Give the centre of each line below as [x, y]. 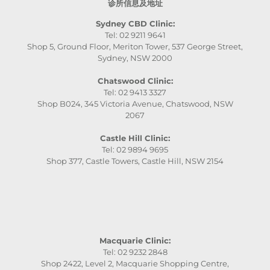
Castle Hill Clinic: [135, 138]
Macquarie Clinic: [135, 241]
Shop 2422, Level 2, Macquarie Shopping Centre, [135, 264]
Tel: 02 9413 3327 [135, 93]
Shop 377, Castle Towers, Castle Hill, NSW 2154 [135, 161]
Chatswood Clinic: [135, 81]
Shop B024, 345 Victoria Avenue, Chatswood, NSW [135, 104]
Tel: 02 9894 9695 [135, 150]
